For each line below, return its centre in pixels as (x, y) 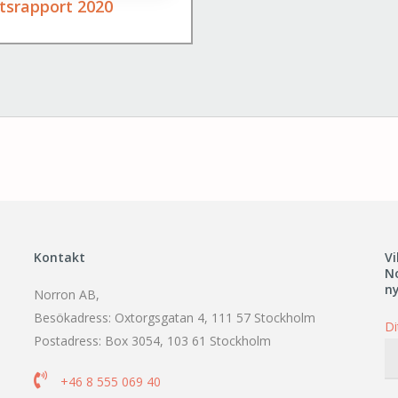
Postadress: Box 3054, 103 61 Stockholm (152, 341)
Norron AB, (66, 295)
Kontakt (59, 257)
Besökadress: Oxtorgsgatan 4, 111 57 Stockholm (174, 318)
